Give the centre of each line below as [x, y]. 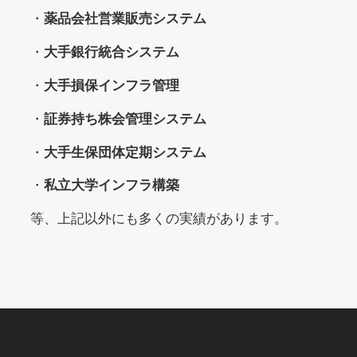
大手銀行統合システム [112, 52]
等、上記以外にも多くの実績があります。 [159, 219]
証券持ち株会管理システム [126, 118]
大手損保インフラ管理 [112, 85]
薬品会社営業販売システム [126, 19]
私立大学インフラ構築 [112, 185]
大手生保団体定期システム [126, 152]
